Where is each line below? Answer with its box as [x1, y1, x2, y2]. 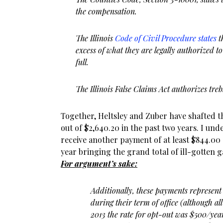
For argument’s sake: [61, 158, 137, 169]
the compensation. [76, 6, 137, 16]
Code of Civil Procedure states [115, 33, 217, 43]
